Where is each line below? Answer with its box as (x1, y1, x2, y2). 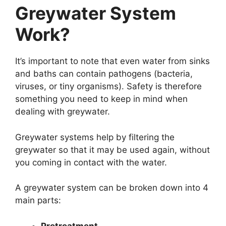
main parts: (15, 195, 61, 206)
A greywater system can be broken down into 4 (15, 183, 208, 193)
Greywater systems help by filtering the (15, 132, 175, 142)
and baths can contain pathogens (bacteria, (15, 69, 193, 79)
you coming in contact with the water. (15, 157, 167, 167)
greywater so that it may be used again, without (15, 144, 210, 155)
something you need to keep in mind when (15, 94, 188, 104)
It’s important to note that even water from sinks (15, 56, 210, 67)
